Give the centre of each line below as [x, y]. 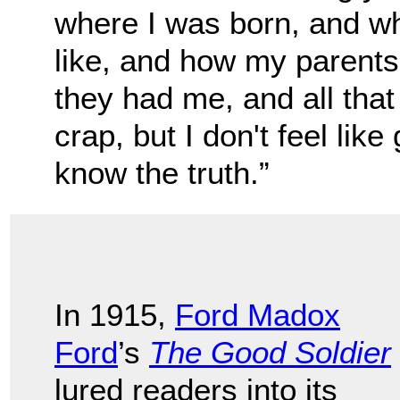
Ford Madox [258, 315]
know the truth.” [162, 173]
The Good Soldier [270, 353]
